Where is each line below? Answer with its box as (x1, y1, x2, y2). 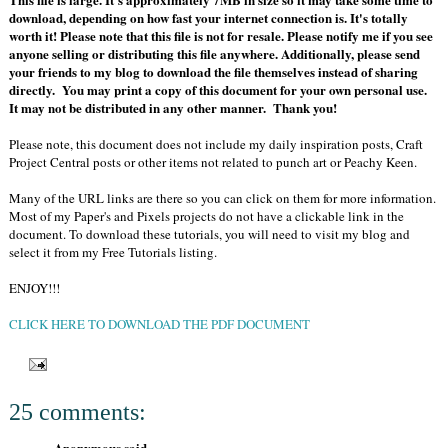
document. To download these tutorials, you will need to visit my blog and (9, 225, 410, 244)
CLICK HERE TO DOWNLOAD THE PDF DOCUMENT (9, 315, 310, 334)
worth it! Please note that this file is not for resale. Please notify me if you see (9, 26, 433, 46)
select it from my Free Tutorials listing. (9, 243, 217, 262)
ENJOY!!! (9, 279, 60, 298)
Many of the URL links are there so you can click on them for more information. (9, 189, 436, 208)
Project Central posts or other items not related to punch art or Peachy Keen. (9, 153, 417, 172)
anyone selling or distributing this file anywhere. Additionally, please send (9, 44, 420, 64)
